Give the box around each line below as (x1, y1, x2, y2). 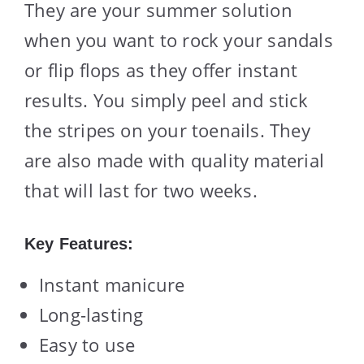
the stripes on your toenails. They (24, 117, 310, 142)
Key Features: (24, 234, 134, 253)
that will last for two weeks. (24, 177, 258, 202)
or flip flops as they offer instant (24, 57, 298, 82)
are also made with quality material (24, 147, 325, 172)
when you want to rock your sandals (24, 27, 333, 52)
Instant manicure (39, 271, 185, 297)
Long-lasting (39, 301, 144, 327)
